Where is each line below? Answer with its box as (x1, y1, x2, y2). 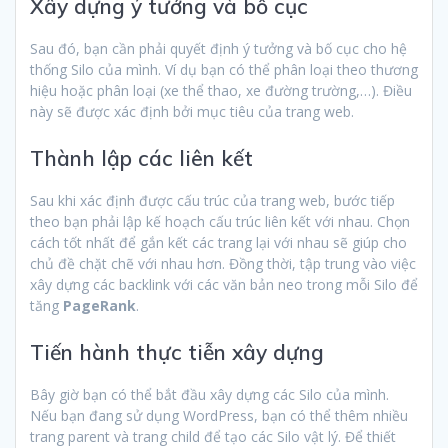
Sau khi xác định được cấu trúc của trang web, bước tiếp (30, 191, 395, 211)
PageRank (63, 296, 136, 316)
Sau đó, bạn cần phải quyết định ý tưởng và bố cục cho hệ (30, 39, 407, 59)
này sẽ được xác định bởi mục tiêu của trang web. (30, 102, 354, 122)
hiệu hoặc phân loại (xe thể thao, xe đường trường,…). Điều (30, 81, 412, 101)
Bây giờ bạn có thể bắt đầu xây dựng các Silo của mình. (30, 385, 389, 405)
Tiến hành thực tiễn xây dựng (30, 339, 324, 366)
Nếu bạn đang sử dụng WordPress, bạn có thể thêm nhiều (30, 406, 408, 426)
